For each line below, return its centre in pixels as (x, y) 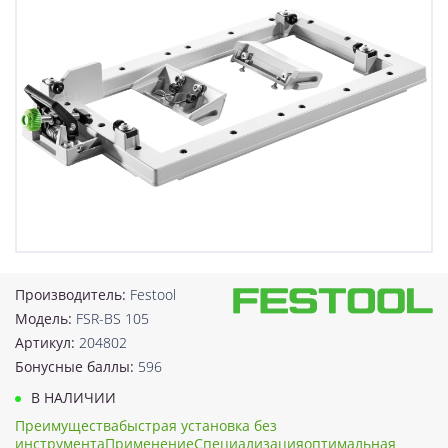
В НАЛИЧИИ (71, 397)
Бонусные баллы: (76, 366)
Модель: (45, 318)
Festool (153, 294)
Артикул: (47, 342)
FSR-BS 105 (112, 318)
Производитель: (72, 294)
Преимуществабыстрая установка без (146, 425)
